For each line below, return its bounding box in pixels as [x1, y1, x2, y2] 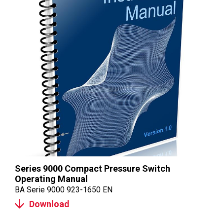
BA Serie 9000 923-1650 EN [15, 185, 112, 194]
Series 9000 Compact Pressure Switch [15, 163, 170, 174]
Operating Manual [15, 174, 88, 184]
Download [29, 198, 70, 209]
